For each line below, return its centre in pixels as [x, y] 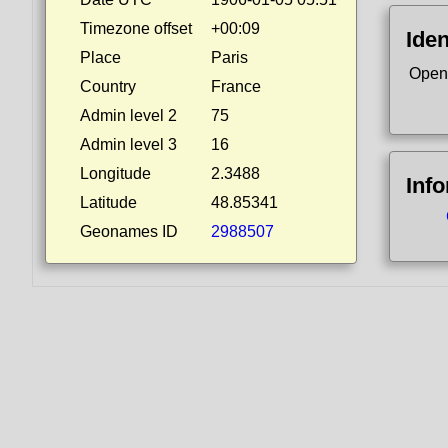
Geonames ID [129, 231]
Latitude [108, 202]
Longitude [115, 173]
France [236, 86]
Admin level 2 [128, 115]
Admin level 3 [128, 144]
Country [108, 86]
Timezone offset [136, 28]
